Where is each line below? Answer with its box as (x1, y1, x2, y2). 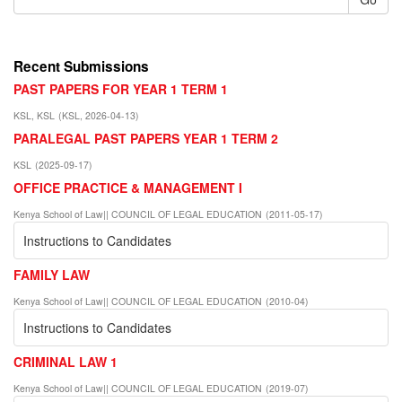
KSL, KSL (13, 108, 55, 122)
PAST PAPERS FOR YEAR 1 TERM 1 (13, 79, 228, 98)
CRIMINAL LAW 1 (13, 352, 118, 371)
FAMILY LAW (13, 265, 90, 284)
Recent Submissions (13, 56, 149, 76)
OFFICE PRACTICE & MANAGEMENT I (13, 178, 242, 197)
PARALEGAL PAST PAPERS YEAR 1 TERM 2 (13, 128, 278, 147)
